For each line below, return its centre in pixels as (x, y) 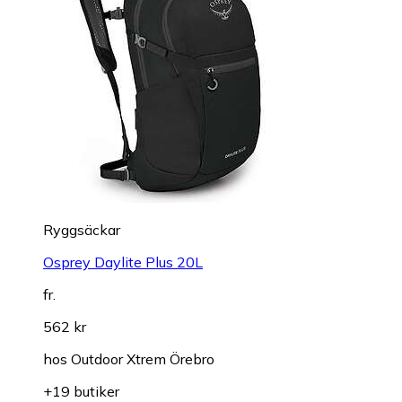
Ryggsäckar (82, 230)
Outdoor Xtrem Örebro (143, 359)
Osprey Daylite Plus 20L (123, 262)
